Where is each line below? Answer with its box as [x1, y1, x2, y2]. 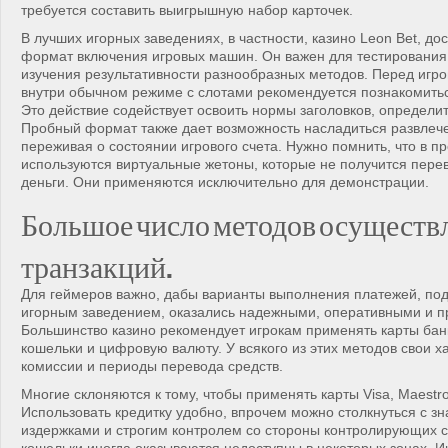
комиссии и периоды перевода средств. [21, 358, 283, 374]
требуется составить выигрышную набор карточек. [21, 2, 353, 18]
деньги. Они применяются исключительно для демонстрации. [21, 174, 429, 190]
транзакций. [21, 243, 173, 282]
